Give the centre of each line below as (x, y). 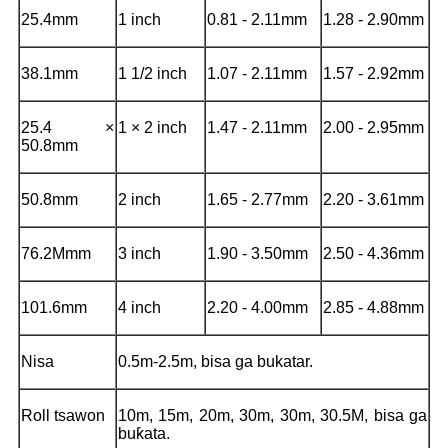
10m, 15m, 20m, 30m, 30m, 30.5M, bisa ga (272, 415)
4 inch (139, 307)
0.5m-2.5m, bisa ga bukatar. (215, 361)
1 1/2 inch (152, 73)
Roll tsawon (63, 415)
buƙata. (144, 433)
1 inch (139, 19)
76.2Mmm (56, 253)
